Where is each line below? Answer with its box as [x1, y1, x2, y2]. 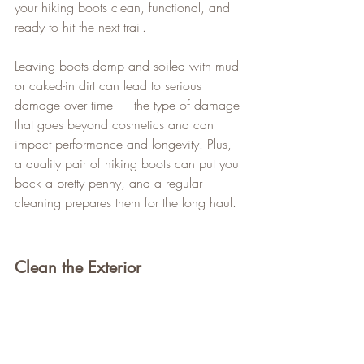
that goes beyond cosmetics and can [15, 115, 218, 133]
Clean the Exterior [15, 256, 141, 278]
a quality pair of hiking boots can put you [15, 154, 243, 172]
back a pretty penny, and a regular [15, 173, 206, 192]
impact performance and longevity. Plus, [15, 134, 236, 153]
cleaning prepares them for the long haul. [15, 193, 236, 211]
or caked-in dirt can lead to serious [15, 76, 206, 94]
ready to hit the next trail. [15, 17, 146, 36]
